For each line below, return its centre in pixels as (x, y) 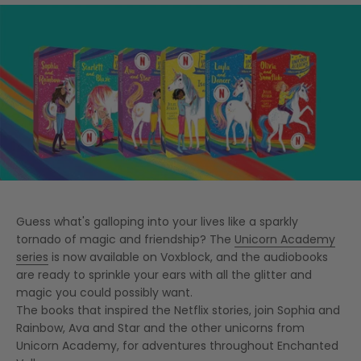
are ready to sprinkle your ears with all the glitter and (164, 274)
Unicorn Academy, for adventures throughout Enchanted (177, 345)
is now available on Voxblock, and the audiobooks (188, 257)
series (32, 257)
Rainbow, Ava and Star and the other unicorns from (160, 328)
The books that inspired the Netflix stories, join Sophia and (178, 310)
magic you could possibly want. (104, 292)
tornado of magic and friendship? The (125, 239)
